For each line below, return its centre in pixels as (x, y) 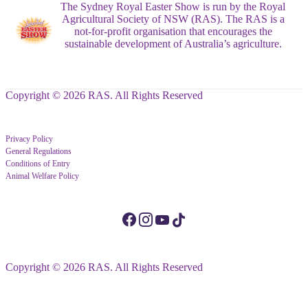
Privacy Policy (29, 139)
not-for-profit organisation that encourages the (173, 32)
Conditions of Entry (38, 164)
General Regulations (38, 152)
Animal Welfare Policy (42, 176)
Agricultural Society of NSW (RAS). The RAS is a (173, 19)
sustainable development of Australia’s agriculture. (173, 44)
